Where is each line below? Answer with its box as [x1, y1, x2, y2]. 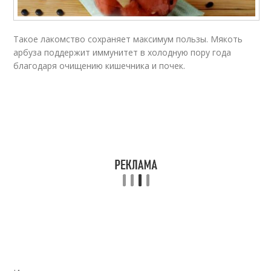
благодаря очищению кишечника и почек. [13, 59, 186, 71]
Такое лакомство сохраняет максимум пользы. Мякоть [13, 33, 243, 45]
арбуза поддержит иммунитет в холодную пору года [13, 46, 232, 58]
